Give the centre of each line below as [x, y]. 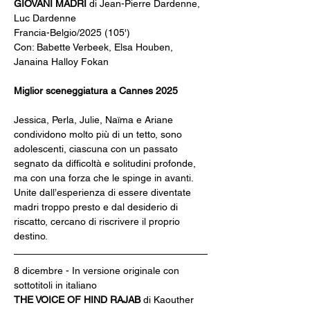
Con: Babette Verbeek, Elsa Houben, [95, 47]
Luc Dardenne [45, 18]
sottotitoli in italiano [55, 285]
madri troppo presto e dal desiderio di [97, 207]
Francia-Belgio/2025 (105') [72, 33]
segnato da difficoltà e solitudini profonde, [106, 163]
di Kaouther [170, 300]
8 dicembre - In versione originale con [98, 271]
